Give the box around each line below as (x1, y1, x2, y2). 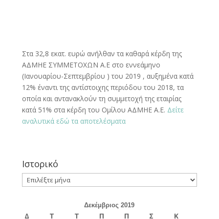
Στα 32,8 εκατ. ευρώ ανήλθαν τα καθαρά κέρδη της (22, 48, 182, 58)
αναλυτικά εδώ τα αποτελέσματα (22, 116, 126, 126)
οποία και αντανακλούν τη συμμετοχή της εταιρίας (22, 93, 181, 103)
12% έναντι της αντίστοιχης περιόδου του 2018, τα (22, 82, 184, 92)
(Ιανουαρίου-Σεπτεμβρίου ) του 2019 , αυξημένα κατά (22, 71, 194, 81)
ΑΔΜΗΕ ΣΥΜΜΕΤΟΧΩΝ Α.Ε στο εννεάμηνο (22, 60, 160, 69)
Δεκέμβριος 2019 (84, 201, 135, 209)
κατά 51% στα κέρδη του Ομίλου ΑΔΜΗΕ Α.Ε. (22, 105, 167, 114)
